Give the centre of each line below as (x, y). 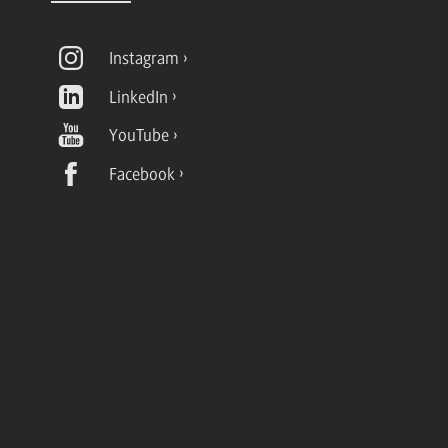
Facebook (142, 173)
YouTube (139, 134)
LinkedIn (139, 96)
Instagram (144, 57)
